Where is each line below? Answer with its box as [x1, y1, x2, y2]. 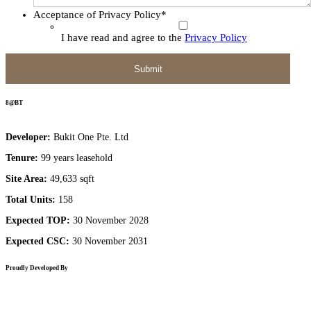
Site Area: [6, 173, 47, 184]
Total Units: [6, 194, 56, 205]
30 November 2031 [69, 235, 148, 246]
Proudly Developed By [6, 264, 68, 271]
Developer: [6, 131, 53, 142]
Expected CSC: [6, 235, 69, 246]
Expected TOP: [6, 215, 73, 226]
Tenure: [6, 152, 38, 163]
